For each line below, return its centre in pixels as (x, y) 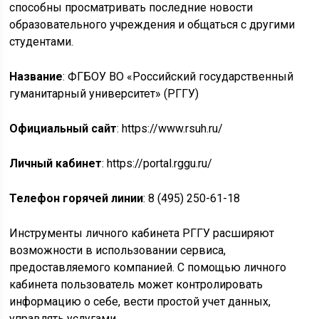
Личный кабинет (56, 163)
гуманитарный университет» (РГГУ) (104, 94)
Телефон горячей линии (77, 198)
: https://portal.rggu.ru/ (157, 163)
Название (36, 77)
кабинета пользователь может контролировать (136, 284)
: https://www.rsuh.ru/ (170, 129)
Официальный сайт (63, 129)
